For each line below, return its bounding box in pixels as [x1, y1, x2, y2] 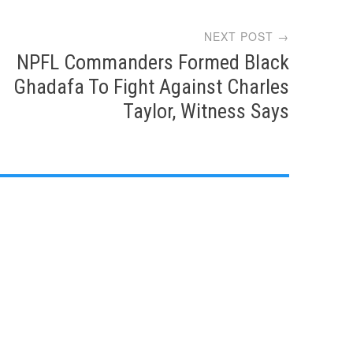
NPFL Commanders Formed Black [17, 50, 290, 74]
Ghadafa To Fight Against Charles [13, 74, 290, 98]
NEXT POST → [204, 28, 290, 44]
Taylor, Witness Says [123, 98, 290, 123]
